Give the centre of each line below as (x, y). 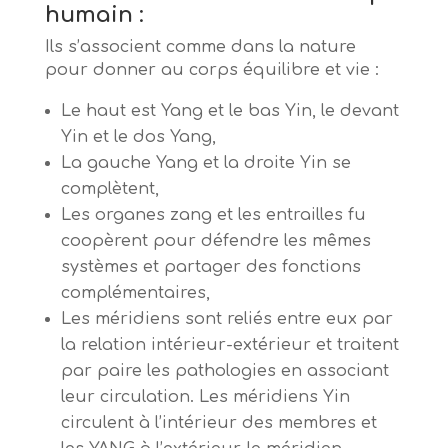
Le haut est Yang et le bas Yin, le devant (229, 111)
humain (88, 15)
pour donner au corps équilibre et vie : (211, 70)
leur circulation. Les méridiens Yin (205, 397)
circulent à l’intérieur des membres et (218, 423)
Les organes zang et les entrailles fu (213, 215)
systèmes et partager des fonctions (210, 267)
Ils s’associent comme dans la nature (200, 47)
